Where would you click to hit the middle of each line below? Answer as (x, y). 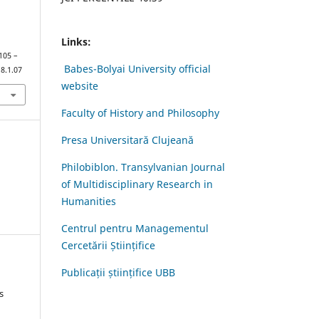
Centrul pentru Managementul (135, 228)
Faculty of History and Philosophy (140, 113)
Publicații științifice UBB (118, 272)
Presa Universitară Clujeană (127, 140)
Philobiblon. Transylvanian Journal (143, 167)
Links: (76, 41)
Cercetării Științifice (108, 245)
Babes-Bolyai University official (137, 68)
